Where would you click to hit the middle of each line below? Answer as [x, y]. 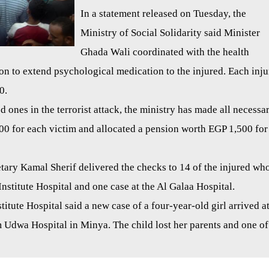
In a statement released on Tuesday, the [163, 14]
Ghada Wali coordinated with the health [165, 52]
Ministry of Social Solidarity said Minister [170, 33]
